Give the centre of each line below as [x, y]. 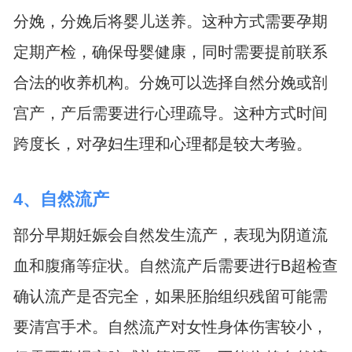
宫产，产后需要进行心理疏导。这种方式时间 [170, 113]
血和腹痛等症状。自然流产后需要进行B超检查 [175, 266]
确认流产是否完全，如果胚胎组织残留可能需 [170, 297]
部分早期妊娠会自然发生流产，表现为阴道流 [170, 235]
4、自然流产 [61, 199]
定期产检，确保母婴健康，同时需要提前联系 [170, 51]
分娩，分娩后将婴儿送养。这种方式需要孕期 [170, 21]
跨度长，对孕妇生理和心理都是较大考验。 [162, 143]
